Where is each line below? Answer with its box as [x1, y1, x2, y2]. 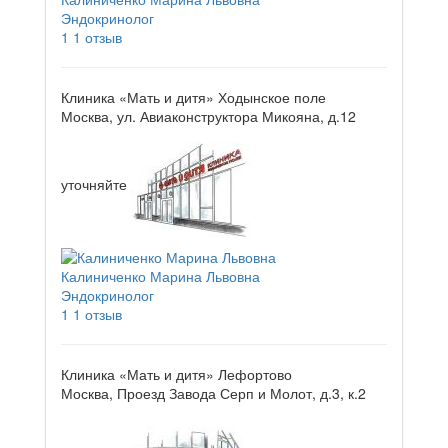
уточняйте [61, 173, 131, 194]
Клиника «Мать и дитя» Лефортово [61, 363, 292, 384]
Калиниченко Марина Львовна [61, 265, 260, 286]
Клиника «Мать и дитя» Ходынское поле [61, 86, 326, 107]
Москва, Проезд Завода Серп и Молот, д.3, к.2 [61, 382, 366, 403]
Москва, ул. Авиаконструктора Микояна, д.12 [61, 105, 356, 126]
